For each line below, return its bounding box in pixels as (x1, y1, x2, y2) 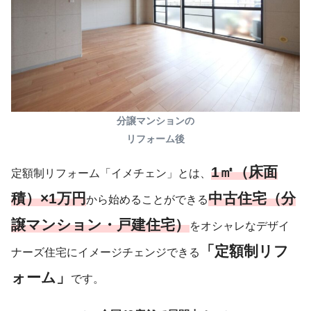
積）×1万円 (11, 190, 86, 206)
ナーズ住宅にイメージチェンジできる (11, 246, 200, 258)
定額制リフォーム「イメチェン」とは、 (11, 167, 211, 179)
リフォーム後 (126, 133, 185, 144)
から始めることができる (86, 193, 208, 205)
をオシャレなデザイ (190, 219, 289, 232)
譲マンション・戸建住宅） (11, 216, 190, 233)
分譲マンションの (117, 115, 194, 126)
